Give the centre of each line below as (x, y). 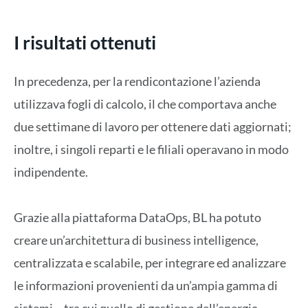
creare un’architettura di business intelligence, (136, 240)
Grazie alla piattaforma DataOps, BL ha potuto (137, 218)
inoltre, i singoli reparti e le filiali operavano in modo (151, 149)
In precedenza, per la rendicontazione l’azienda (137, 81)
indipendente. (51, 172)
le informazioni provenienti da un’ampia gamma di (146, 286)
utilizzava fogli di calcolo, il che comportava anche (145, 103)
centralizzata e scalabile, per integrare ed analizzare (150, 263)
